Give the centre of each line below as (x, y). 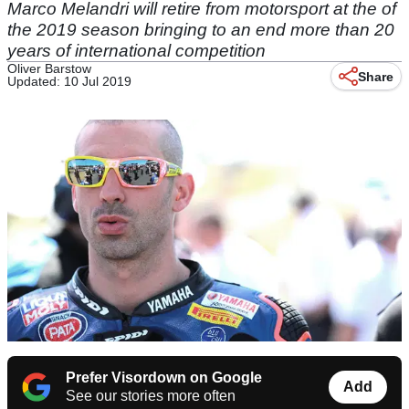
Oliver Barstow (49, 68)
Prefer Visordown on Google (164, 378)
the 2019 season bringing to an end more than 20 (201, 30)
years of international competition (136, 51)
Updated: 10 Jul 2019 (69, 81)
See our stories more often (151, 396)
